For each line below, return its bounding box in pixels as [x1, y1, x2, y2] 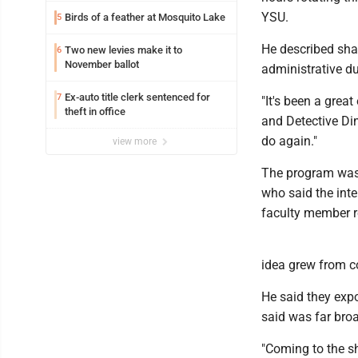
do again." [261, 133, 317, 149]
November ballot [65, 58, 139, 70]
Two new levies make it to [65, 44, 182, 56]
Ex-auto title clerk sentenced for [65, 91, 210, 103]
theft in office [65, 105, 125, 117]
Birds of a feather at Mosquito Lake [65, 11, 225, 23]
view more [113, 136, 159, 147]
